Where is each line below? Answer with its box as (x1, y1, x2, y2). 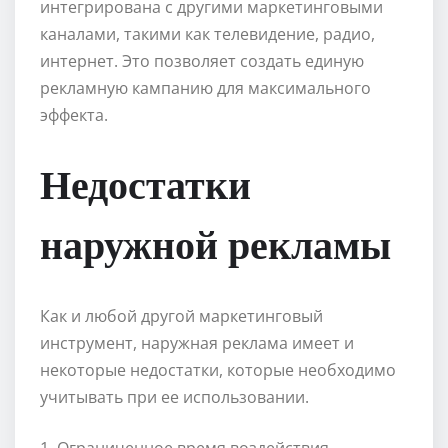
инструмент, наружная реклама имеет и (40, 332, 354, 355)
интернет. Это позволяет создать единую (40, 50, 364, 73)
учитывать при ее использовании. (40, 386, 309, 409)
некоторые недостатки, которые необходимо (40, 359, 396, 382)
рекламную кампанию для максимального (40, 77, 371, 100)
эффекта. (40, 104, 108, 127)
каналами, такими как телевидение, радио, (40, 23, 375, 46)
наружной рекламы (40, 218, 391, 269)
